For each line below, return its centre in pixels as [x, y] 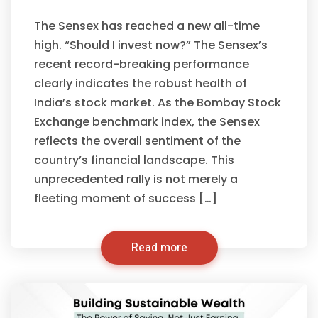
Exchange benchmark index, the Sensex [147, 122]
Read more [159, 248]
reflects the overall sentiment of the [137, 141]
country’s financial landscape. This [134, 160]
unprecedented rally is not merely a [136, 179]
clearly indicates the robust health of [141, 83]
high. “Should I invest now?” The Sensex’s [151, 45]
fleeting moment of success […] [126, 198]
